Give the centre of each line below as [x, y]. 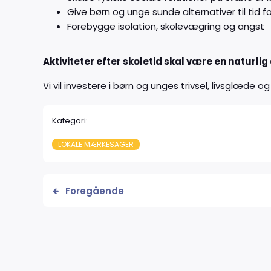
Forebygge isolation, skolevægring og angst [166, 27]
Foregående [95, 191]
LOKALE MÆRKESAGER [96, 145]
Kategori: [70, 121]
